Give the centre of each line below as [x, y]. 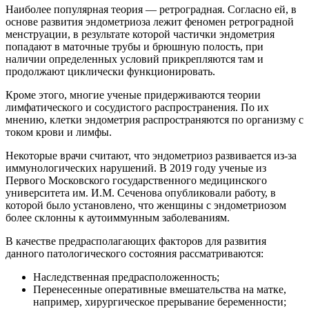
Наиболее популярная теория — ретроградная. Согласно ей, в [151, 9]
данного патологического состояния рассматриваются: [134, 253]
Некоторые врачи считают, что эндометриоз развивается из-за [151, 155]
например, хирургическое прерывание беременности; [160, 301]
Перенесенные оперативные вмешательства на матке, [160, 289]
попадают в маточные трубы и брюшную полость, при [134, 46]
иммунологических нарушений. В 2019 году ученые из [136, 168]
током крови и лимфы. [59, 132]
